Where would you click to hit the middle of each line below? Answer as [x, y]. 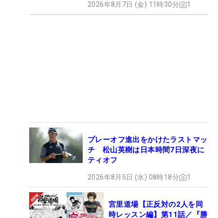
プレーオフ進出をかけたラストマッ [148, 140]
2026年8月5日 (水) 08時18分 [133, 177]
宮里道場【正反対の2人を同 [156, 205]
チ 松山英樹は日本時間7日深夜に [146, 150]
